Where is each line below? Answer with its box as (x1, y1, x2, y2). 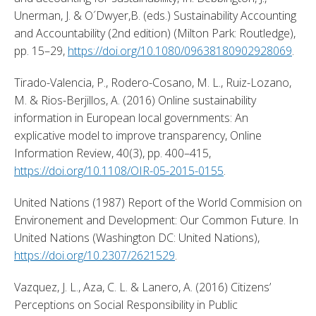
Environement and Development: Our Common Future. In (14, 212, 298, 228)
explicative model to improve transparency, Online (14, 127, 262, 143)
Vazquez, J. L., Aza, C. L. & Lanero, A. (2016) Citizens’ (14, 279, 271, 295)
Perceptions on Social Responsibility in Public (14, 296, 238, 312)
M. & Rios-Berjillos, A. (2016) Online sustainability (14, 92, 256, 108)
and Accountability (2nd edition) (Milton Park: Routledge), (14, 25, 296, 41)
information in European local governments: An (14, 109, 248, 126)
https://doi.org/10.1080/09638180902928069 (68, 42, 292, 59)
